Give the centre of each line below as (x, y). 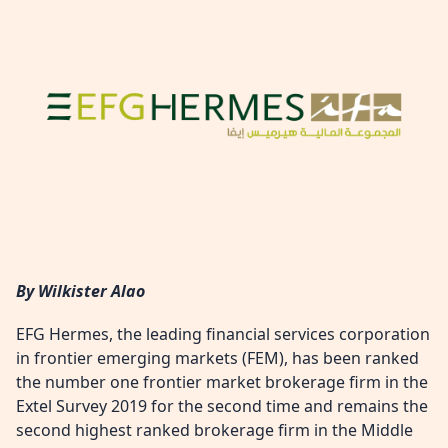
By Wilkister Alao (80, 291)
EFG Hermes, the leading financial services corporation (223, 334)
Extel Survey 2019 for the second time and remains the (222, 406)
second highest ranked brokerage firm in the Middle (214, 430)
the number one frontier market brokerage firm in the (222, 382)
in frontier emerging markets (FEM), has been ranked (217, 358)
